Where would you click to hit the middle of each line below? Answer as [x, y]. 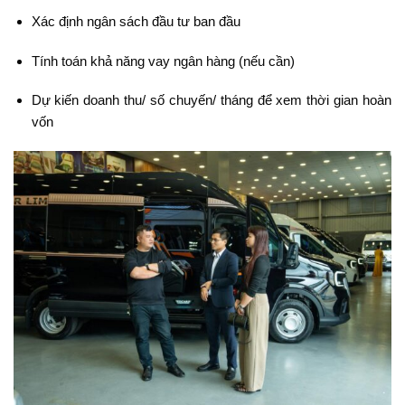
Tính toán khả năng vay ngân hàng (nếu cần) [163, 61]
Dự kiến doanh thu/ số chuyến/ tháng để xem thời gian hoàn [211, 100]
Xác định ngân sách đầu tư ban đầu [136, 22]
